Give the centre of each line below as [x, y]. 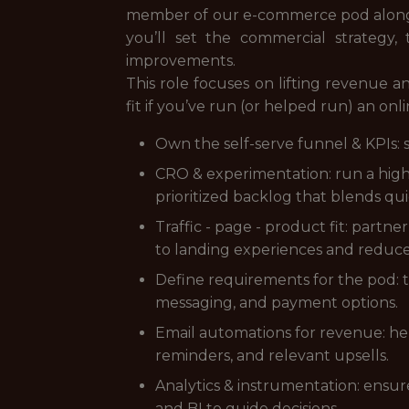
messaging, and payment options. [277, 303]
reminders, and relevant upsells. [272, 356]
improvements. [181, 61]
